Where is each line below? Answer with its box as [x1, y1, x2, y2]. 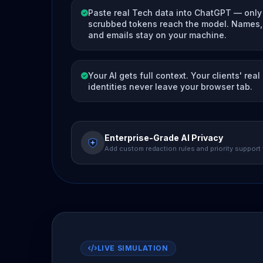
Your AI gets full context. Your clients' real [88, 70, 260, 80]
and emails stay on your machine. [88, 29, 227, 40]
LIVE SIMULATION [97, 243, 168, 252]
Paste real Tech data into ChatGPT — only [88, 7, 262, 18]
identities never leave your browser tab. [88, 81, 252, 92]
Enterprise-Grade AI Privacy [104, 132, 223, 143]
